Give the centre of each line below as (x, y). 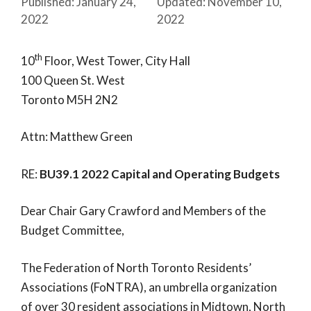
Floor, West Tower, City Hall (116, 60)
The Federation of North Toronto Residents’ (136, 267)
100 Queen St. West (73, 80)
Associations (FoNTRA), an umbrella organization (149, 287)
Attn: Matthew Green (77, 136)
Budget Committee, (73, 230)
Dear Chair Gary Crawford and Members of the (143, 211)
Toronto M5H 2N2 (69, 99)
